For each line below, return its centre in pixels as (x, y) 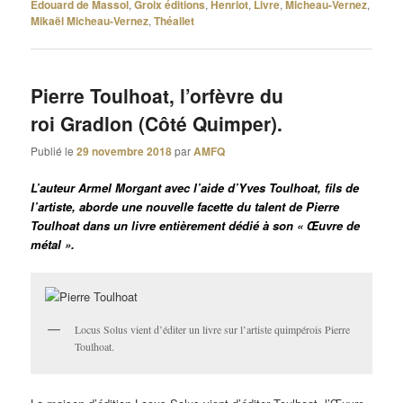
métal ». (53, 245)
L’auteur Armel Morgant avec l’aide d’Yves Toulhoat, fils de (195, 188)
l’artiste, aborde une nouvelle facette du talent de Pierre (185, 207)
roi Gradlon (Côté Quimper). (157, 123)
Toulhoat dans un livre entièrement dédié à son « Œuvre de (196, 226)
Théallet (175, 21)
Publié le (54, 150)
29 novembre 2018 (125, 151)
